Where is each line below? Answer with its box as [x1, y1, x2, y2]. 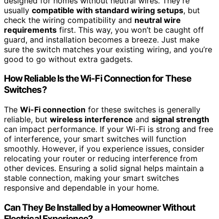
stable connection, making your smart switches [4, 173, 179, 183]
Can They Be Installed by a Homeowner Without [4, 201, 195, 213]
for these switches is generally [86, 105, 200, 115]
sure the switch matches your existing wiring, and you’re [4, 44, 212, 54]
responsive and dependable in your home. [4, 183, 159, 193]
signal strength [152, 114, 209, 125]
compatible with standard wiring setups [32, 5, 183, 15]
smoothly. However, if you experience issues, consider [4, 144, 204, 154]
